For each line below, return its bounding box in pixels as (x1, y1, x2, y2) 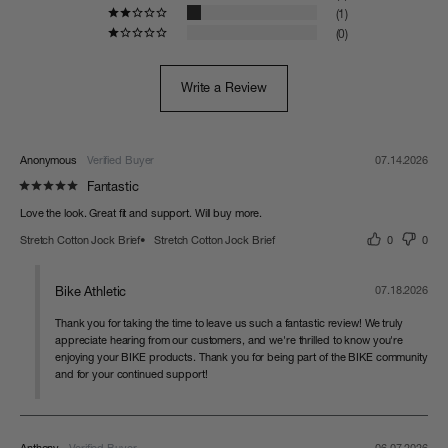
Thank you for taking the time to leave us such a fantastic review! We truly (55, 318, 403, 330)
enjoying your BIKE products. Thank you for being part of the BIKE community (55, 352, 428, 364)
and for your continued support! (55, 369, 208, 381)
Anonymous (20, 155, 78, 167)
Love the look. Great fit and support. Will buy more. (20, 208, 263, 220)
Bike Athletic (55, 285, 127, 299)
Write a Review (180, 81, 268, 95)
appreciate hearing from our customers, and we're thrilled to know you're (55, 335, 404, 347)
